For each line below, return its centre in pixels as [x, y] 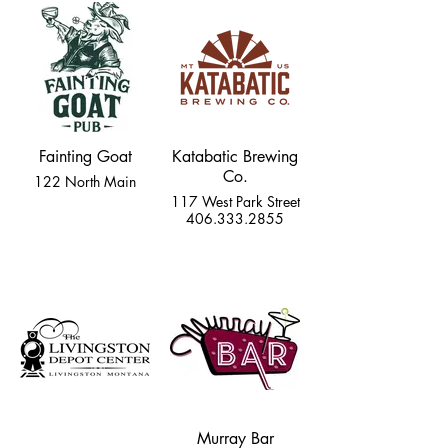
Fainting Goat [85, 156]
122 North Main [85, 181]
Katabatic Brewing [235, 156]
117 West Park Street [235, 201]
